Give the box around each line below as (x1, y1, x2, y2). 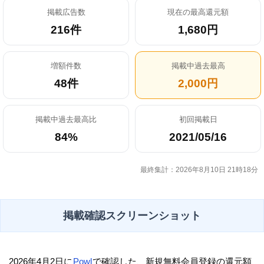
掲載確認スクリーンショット (63, 210, 201, 222)
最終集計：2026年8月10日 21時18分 (140, 166, 258, 174)
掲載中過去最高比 (35, 115, 97, 124)
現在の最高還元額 (167, 8, 229, 17)
